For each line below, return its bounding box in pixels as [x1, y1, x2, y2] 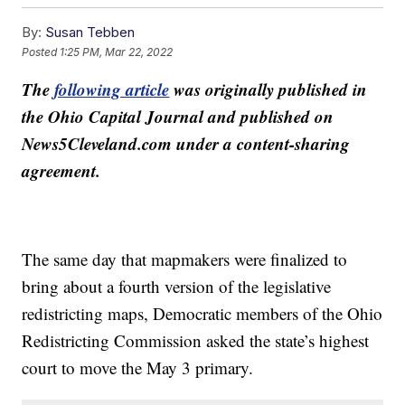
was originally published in [169, 77, 368, 102]
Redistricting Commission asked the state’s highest [22, 329, 370, 353]
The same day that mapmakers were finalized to [22, 248, 348, 271]
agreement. [22, 158, 101, 184]
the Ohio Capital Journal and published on [22, 104, 334, 129]
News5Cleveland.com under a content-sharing [22, 131, 351, 156]
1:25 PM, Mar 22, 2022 [60, 44, 174, 59]
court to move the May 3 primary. [22, 356, 254, 380]
